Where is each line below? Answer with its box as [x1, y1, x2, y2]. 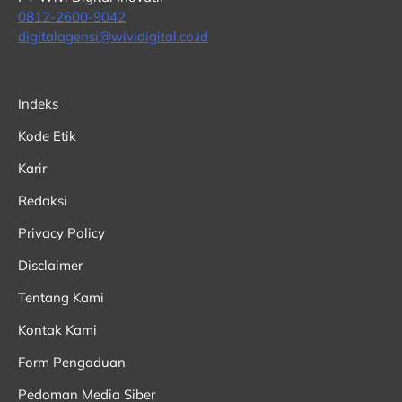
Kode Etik [18, 127, 76, 144]
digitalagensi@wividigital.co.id [18, 28, 208, 46]
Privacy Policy [18, 223, 105, 241]
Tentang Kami [18, 288, 104, 306]
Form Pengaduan [18, 353, 126, 371]
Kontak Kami [18, 320, 97, 338]
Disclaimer [18, 256, 83, 274]
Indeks [18, 94, 58, 112]
